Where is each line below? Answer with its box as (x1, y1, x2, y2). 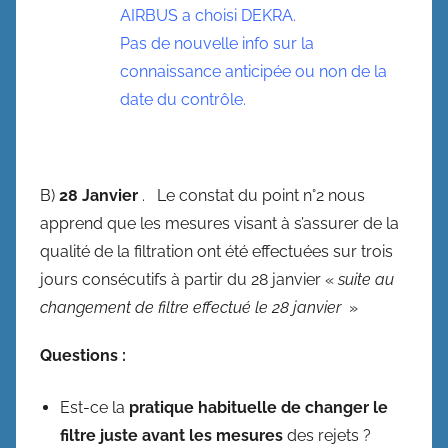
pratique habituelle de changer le (129, 398, 388, 417)
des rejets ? (283, 426, 375, 445)
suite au (338, 270, 394, 289)
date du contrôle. (120, 90, 246, 109)
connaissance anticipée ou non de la (120, 62, 387, 81)
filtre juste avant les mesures (60, 426, 283, 445)
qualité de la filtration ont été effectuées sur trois (40, 242, 393, 261)
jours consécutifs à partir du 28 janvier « (40, 270, 338, 289)
